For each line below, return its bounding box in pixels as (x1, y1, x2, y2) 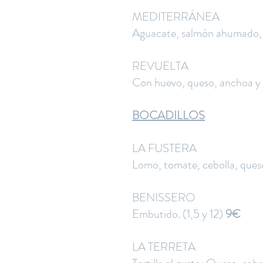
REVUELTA (132, 58, 188, 75)
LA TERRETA (132, 238, 195, 255)
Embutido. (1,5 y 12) (132, 205, 225, 222)
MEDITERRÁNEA (132, 8, 220, 25)
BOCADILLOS (132, 107, 205, 124)
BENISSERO (132, 189, 195, 206)
